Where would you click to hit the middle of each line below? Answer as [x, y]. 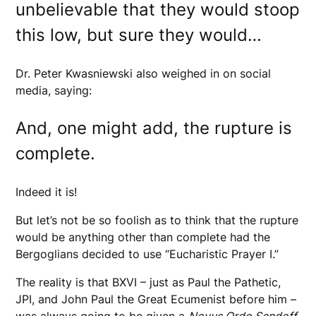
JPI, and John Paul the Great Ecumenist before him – [156, 299]
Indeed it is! [48, 192]
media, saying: [54, 90]
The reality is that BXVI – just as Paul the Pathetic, [148, 282]
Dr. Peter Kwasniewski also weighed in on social [144, 73]
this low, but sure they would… [141, 35]
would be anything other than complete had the [143, 237]
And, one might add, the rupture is [154, 128]
